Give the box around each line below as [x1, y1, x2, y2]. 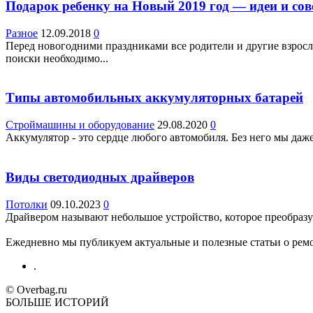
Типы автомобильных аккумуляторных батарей [6, 90, 303, 105]
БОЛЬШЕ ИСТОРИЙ [6, 296, 109, 308]
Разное [6, 27, 38, 39]
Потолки [6, 198, 48, 210]
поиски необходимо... [6, 52, 108, 64]
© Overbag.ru [6, 283, 67, 296]
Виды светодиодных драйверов [6, 169, 194, 184]
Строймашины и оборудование [6, 119, 154, 131]
